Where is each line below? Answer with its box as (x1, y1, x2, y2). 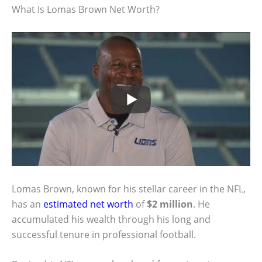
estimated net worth (43, 197, 133, 211)
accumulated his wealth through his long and (12, 212, 211, 226)
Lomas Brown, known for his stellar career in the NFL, (12, 182, 246, 195)
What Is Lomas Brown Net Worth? (12, 3, 160, 16)
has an (12, 197, 43, 211)
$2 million (147, 197, 193, 211)
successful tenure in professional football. (12, 227, 196, 241)
